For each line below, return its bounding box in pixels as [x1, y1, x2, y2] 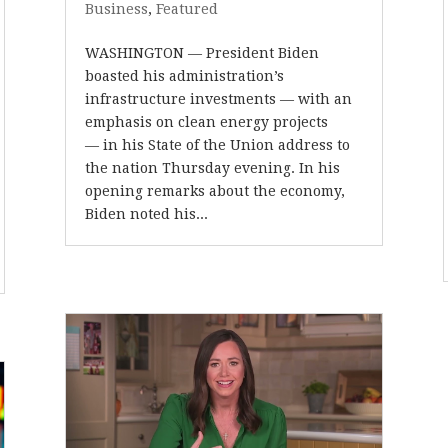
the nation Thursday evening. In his [84, 160, 340, 176]
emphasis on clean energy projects [84, 114, 328, 130]
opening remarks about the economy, [84, 183, 345, 199]
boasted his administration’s [84, 68, 284, 84]
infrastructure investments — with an [84, 91, 352, 107]
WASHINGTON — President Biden [84, 45, 319, 61]
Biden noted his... [84, 206, 208, 222]
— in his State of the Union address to [84, 137, 350, 153]
